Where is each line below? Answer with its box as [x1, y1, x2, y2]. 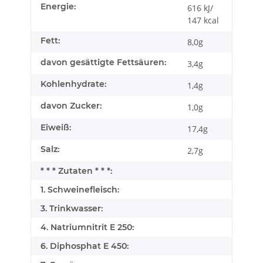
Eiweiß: [41, 122, 71, 133]
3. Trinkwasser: [41, 203, 103, 214]
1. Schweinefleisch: [41, 184, 119, 195]
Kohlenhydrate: [41, 79, 106, 90]
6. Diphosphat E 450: [41, 241, 129, 252]
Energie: [41, 1, 76, 12]
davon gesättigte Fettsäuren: [41, 57, 166, 68]
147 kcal [187, 15, 219, 26]
